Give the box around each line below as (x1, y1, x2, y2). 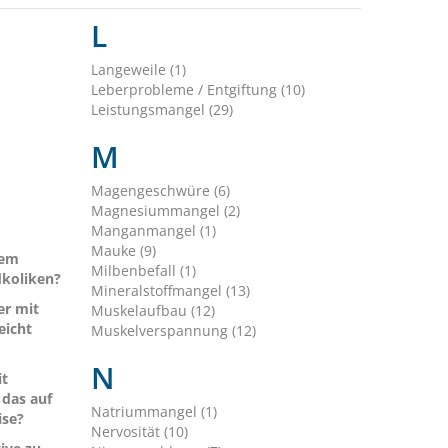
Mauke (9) (90, 241, 156, 261)
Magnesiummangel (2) (90, 201, 240, 221)
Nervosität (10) (90, 422, 188, 442)
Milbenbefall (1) (90, 261, 196, 281)
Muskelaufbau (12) (90, 301, 215, 321)
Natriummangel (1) (90, 402, 217, 422)
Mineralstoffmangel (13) (90, 281, 250, 301)
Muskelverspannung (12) (90, 321, 256, 341)
